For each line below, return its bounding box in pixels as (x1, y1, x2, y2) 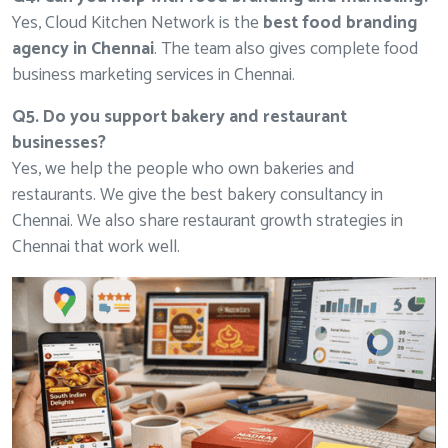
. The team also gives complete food (154, 34, 418, 64)
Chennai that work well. (12, 232, 180, 262)
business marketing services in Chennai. (12, 60, 295, 90)
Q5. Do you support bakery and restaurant (12, 102, 347, 132)
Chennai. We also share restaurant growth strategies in (12, 206, 403, 236)
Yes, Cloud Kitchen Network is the (12, 8, 263, 38)
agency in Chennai (12, 34, 154, 64)
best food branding (263, 8, 417, 38)
